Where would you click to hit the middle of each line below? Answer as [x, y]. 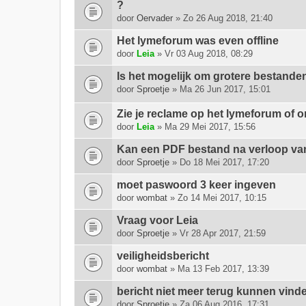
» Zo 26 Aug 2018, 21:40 [223, 18]
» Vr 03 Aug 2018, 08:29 [204, 54]
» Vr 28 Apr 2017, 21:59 [218, 233]
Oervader [155, 18]
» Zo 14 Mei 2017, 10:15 [217, 198]
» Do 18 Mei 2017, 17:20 [219, 162]
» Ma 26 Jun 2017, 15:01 [220, 89]
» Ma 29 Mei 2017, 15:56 [205, 127]
